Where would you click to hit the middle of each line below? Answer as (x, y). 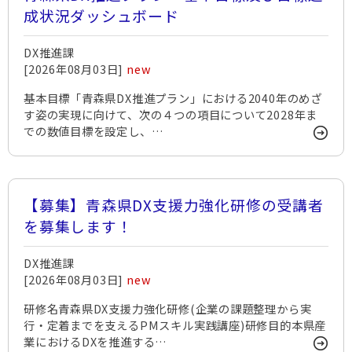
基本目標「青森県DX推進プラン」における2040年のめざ (173, 98)
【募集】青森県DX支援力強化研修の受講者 (174, 205)
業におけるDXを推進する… (96, 341)
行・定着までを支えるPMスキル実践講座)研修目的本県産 (175, 325)
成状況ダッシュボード (101, 15)
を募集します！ (78, 226)
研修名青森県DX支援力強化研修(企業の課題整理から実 (168, 308)
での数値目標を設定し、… (94, 131)
